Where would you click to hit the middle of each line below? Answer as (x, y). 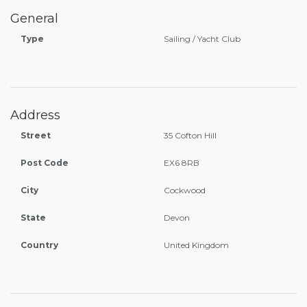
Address (35, 115)
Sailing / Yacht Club (202, 39)
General (34, 19)
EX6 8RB (182, 163)
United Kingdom (196, 245)
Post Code (45, 163)
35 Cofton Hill (190, 135)
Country (39, 245)
